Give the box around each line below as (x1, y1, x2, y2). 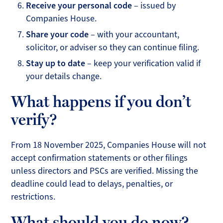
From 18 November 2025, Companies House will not (11, 139, 207, 151)
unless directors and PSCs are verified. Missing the (11, 165, 199, 177)
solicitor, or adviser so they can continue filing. (26, 42, 200, 53)
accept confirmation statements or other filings (11, 152, 188, 164)
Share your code (26, 29, 89, 40)
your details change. (26, 71, 102, 82)
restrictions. (11, 191, 56, 203)
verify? (11, 110, 58, 129)
